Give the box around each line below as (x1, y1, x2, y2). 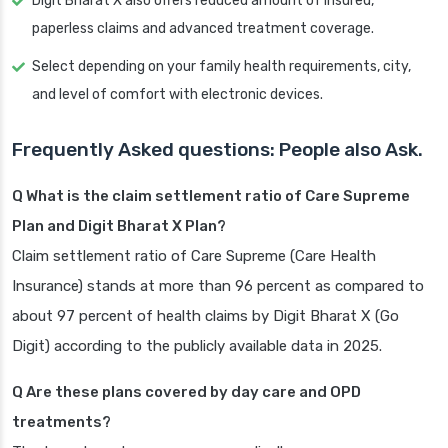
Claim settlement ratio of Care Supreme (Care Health (12, 247, 376, 266)
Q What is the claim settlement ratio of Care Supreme (12, 187, 410, 206)
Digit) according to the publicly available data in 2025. (12, 337, 382, 356)
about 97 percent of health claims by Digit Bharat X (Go (12, 307, 399, 326)
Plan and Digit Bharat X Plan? (12, 217, 226, 236)
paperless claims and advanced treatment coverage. (32, 20, 374, 38)
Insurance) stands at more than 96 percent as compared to (12, 277, 424, 296)
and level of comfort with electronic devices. (32, 86, 323, 104)
